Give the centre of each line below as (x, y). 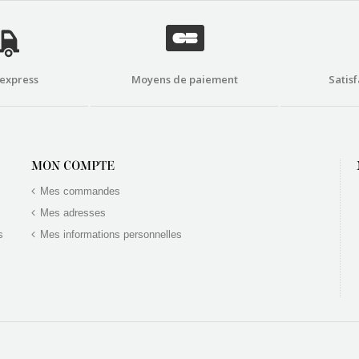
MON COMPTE (73, 165)
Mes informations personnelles (111, 234)
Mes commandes (80, 191)
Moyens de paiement (184, 79)
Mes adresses (73, 212)
